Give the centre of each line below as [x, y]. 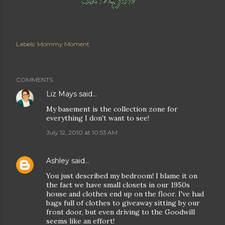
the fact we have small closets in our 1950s [118, 185]
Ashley [58, 161]
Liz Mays [62, 94]
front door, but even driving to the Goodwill [121, 212]
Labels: [26, 44]
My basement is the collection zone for [112, 109]
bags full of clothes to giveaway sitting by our [123, 203]
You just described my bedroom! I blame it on [122, 176]
